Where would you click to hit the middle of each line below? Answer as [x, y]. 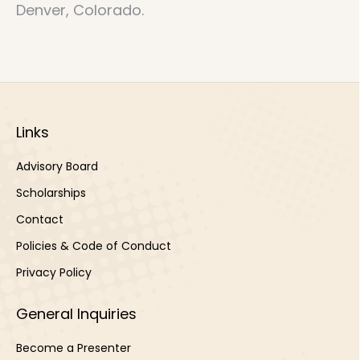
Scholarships [51, 193]
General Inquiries [76, 314]
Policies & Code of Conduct [94, 246]
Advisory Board [57, 166]
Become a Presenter [74, 348]
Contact [40, 219]
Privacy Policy [54, 272]
